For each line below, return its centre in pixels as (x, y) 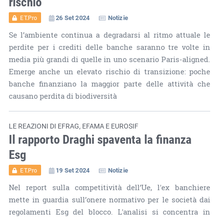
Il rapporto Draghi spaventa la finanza (100, 139)
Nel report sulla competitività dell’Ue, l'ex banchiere (109, 187)
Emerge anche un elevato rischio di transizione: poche (109, 71)
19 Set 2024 (73, 170)
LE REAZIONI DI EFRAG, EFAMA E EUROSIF (73, 126)
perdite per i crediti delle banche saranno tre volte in (109, 47)
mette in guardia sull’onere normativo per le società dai (109, 199)
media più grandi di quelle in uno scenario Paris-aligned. (109, 59)
